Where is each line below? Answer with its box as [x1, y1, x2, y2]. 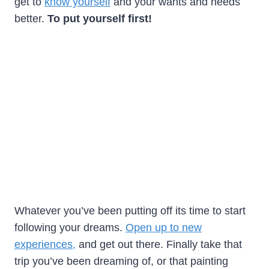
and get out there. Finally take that [76, 238, 242, 250]
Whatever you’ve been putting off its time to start [14, 204, 246, 217]
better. [14, 12, 47, 25]
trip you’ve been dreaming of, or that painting [14, 255, 228, 267]
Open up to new [125, 221, 202, 234]
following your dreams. [14, 221, 125, 234]
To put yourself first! [47, 12, 152, 25]
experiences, [14, 238, 76, 250]
